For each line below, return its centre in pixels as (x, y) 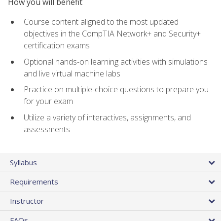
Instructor (27, 201)
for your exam (48, 101)
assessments (47, 129)
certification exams (57, 46)
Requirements (34, 182)
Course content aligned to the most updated (101, 22)
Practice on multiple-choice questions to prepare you (116, 90)
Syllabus (23, 163)
